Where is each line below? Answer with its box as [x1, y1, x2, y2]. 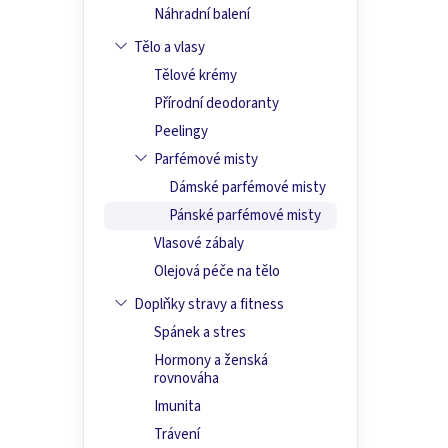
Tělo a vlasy [134, 37, 205, 59]
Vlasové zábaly [154, 233, 244, 255]
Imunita [154, 396, 201, 418]
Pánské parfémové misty [169, 205, 321, 227]
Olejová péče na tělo [154, 261, 280, 283]
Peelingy [154, 121, 208, 143]
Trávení [154, 424, 200, 446]
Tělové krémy [154, 65, 237, 87]
